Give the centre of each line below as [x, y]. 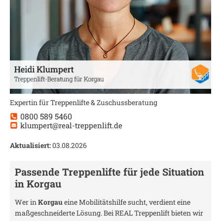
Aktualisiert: [30, 145]
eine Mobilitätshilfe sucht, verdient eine [127, 202]
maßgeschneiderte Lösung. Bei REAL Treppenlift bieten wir [109, 213]
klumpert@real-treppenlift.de [71, 125]
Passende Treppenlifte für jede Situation [110, 172]
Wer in [26, 202]
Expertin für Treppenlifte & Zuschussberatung [84, 102]
